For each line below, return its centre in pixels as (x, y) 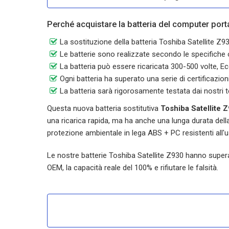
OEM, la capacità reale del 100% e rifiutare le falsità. (133, 168)
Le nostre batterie (78, 155)
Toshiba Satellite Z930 (146, 155)
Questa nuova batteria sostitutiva (104, 108)
